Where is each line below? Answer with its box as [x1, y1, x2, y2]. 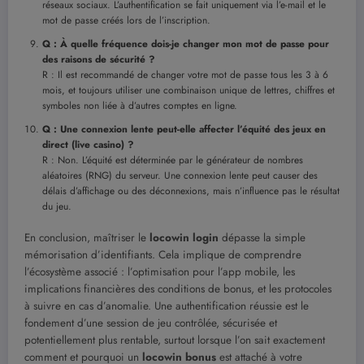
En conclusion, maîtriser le [24, 230, 149, 246]
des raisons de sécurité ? [42, 52, 155, 67]
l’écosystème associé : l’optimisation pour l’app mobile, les [24, 264, 295, 280]
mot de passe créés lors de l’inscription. [42, 13, 210, 28]
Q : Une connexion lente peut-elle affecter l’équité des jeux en [42, 122, 326, 137]
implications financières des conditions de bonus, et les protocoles [24, 281, 331, 297]
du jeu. [42, 199, 71, 214]
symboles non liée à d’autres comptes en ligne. [42, 98, 237, 114]
